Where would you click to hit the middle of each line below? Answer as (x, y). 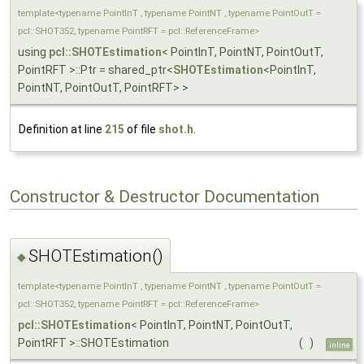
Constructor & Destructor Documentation (165, 197)
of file (141, 129)
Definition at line (62, 129)
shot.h (176, 129)
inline (340, 345)
